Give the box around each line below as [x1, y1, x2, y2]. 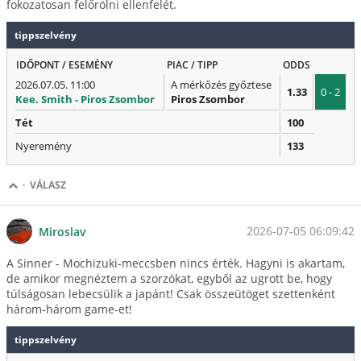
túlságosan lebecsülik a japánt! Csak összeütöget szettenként [6, 286, 335, 302]
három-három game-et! [6, 301, 132, 317]
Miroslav [39, 223, 86, 239]
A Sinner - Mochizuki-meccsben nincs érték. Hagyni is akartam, [6, 255, 345, 272]
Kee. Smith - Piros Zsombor [15, 92, 155, 107]
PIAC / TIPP [167, 58, 218, 73]
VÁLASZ [29, 178, 66, 193]
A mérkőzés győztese [171, 77, 272, 93]
